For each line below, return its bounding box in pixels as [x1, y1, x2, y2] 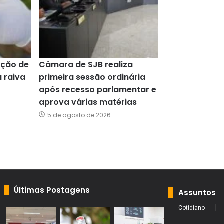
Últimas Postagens [14, 185, 90, 196]
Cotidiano [178, 204, 205, 212]
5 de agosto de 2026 [47, 111, 111, 120]
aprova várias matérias [38, 96, 139, 108]
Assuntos [178, 187, 216, 198]
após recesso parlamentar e [38, 84, 156, 96]
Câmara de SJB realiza [38, 59, 133, 71]
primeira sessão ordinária [38, 71, 145, 83]
